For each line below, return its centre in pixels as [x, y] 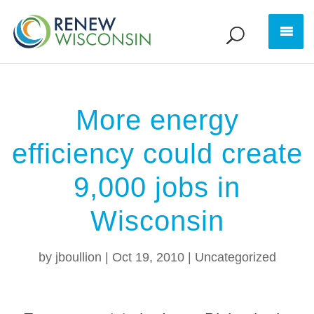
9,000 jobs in [157, 187]
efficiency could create [157, 153]
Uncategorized [235, 257]
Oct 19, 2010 [148, 257]
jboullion [78, 257]
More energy [157, 120]
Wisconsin [157, 221]
